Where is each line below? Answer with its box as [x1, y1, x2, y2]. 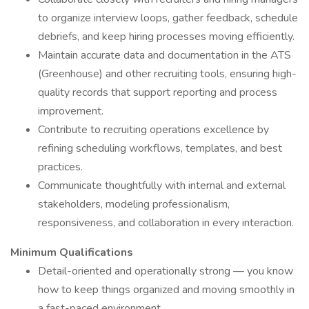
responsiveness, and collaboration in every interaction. [38, 215, 294, 230]
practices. [38, 159, 83, 175]
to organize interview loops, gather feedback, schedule [38, 10, 298, 26]
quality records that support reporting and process [38, 85, 277, 100]
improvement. [38, 103, 103, 119]
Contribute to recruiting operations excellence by [38, 122, 269, 137]
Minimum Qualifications [10, 245, 133, 260]
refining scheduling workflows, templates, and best [38, 141, 282, 156]
